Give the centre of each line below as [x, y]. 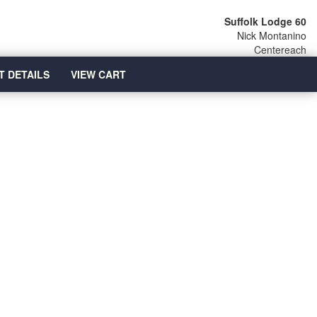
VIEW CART [98, 74]
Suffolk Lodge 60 [265, 21]
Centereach [280, 50]
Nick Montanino [272, 35]
